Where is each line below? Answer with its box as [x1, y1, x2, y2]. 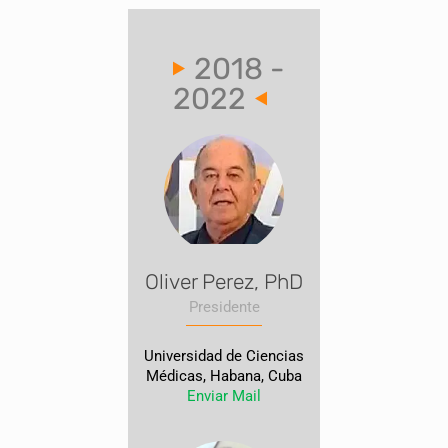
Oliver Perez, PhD [145, 269, 303, 294]
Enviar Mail [187, 387, 261, 405]
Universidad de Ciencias [144, 347, 304, 365]
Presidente [188, 298, 260, 316]
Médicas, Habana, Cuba [146, 367, 302, 385]
